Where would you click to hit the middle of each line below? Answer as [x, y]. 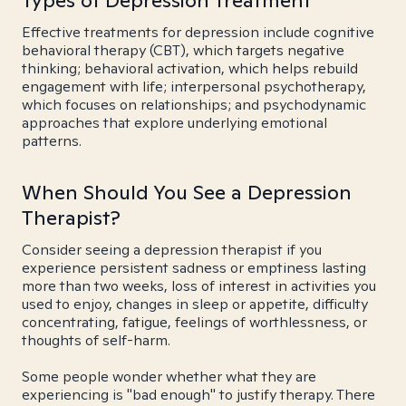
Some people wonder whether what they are [169, 377]
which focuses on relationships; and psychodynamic [194, 105]
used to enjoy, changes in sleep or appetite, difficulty [195, 304]
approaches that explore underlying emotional [174, 123]
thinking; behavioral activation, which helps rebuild [190, 68]
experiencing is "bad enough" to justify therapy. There [198, 395]
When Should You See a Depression [187, 192]
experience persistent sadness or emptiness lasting [194, 268]
